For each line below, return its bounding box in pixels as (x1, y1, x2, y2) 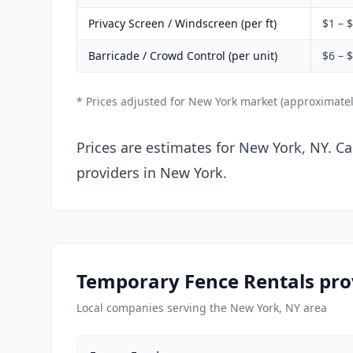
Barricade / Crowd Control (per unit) (88, 47, 277, 63)
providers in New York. (76, 162, 227, 182)
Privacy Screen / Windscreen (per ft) (88, 15, 277, 31)
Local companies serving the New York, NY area (76, 299, 327, 315)
